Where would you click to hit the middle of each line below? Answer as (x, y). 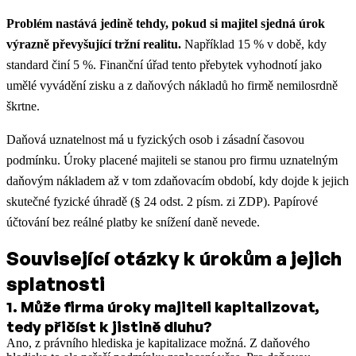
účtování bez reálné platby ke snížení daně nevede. (133, 222)
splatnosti (56, 284)
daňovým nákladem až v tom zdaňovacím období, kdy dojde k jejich (178, 181)
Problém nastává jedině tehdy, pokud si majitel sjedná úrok (166, 24)
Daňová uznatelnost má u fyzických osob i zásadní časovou (155, 140)
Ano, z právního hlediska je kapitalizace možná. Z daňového (158, 343)
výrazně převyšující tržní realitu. (95, 44)
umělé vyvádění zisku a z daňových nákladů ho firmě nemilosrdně (172, 86)
